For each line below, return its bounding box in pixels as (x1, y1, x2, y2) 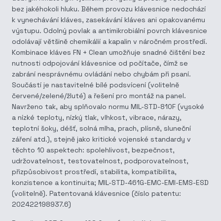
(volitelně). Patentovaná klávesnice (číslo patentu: (12, 189, 181, 198)
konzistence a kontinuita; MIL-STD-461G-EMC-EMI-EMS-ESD (12, 178, 209, 187)
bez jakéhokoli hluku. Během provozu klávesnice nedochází (12, 4, 206, 13)
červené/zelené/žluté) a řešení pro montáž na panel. (12, 91, 186, 100)
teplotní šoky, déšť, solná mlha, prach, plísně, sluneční (12, 124, 191, 133)
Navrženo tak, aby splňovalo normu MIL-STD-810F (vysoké (12, 102, 204, 111)
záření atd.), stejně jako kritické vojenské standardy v (12, 135, 191, 144)
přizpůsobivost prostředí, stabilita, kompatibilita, (12, 167, 177, 176)
